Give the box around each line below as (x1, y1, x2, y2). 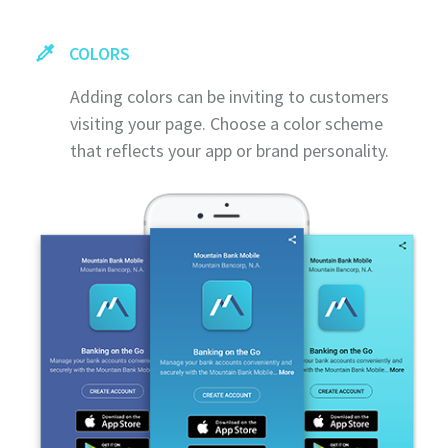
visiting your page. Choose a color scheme (70, 111, 383, 135)
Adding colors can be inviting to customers (70, 84, 389, 108)
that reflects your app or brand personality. (70, 138, 389, 162)
